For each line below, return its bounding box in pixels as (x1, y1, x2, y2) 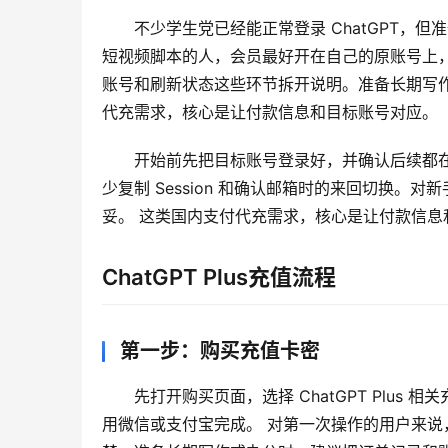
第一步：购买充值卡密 (120, 339, 320, 364)
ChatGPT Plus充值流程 (102, 264, 336, 291)
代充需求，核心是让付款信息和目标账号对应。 (102, 102, 438, 123)
